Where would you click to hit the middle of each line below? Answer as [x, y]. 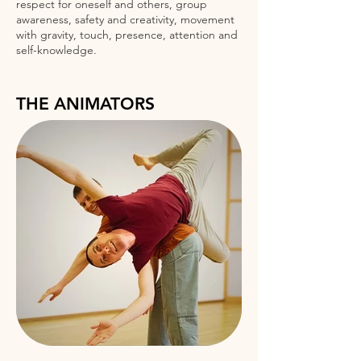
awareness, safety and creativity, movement [125, 19]
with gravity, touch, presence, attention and [127, 35]
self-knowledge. [56, 50]
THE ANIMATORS [85, 104]
